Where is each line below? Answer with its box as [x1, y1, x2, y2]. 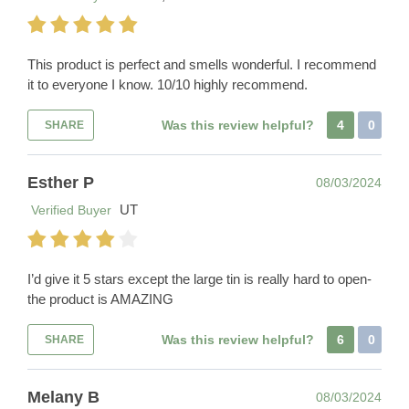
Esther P [27, 173, 94, 193]
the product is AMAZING [27, 291, 173, 308]
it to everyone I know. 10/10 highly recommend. [27, 77, 308, 93]
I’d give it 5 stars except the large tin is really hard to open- [27, 271, 372, 288]
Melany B [27, 388, 100, 407]
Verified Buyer [27, 203, 111, 218]
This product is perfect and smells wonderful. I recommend [27, 57, 376, 73]
